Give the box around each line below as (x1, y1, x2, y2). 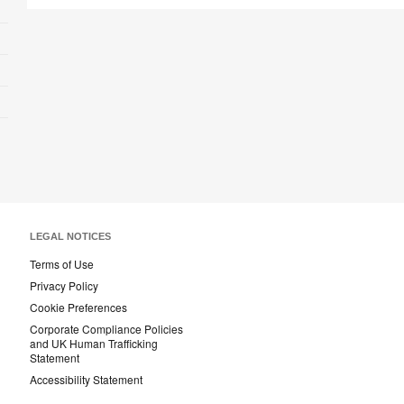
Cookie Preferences (30, 299, 127, 316)
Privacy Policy (30, 278, 98, 294)
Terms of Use (30, 256, 94, 272)
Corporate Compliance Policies (30, 321, 183, 337)
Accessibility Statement (30, 372, 142, 388)
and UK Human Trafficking (30, 335, 158, 352)
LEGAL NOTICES (30, 231, 111, 243)
